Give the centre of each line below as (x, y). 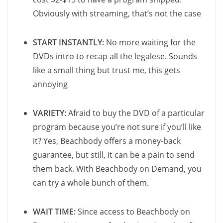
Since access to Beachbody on (133, 212)
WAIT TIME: (54, 212)
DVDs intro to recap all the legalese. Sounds (115, 56)
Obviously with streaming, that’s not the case (117, 14)
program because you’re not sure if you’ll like (117, 127)
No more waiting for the (150, 43)
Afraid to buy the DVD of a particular (135, 113)
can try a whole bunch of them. (91, 183)
